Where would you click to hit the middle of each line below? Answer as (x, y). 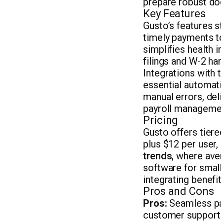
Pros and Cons (179, 191)
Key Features (174, 14)
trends (158, 156)
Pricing (161, 120)
